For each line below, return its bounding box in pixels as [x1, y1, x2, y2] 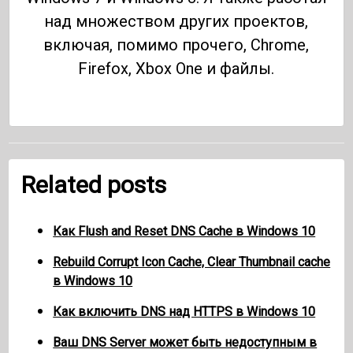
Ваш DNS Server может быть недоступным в [53, 334, 318, 350]
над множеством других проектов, [44, 11, 309, 31]
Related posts [21, 170, 167, 199]
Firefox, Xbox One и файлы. [78, 58, 275, 78]
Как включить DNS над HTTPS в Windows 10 [53, 303, 316, 319]
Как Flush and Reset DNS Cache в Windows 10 [53, 223, 316, 239]
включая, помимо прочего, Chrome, [43, 35, 310, 54]
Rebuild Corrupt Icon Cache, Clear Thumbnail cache [53, 254, 331, 269]
